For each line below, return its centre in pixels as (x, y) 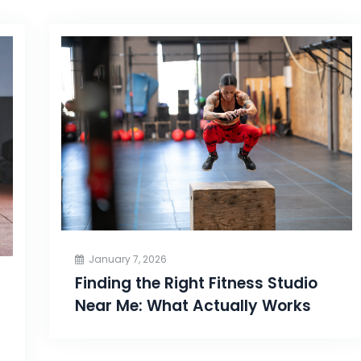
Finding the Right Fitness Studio (196, 284)
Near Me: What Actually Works (193, 306)
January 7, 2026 (127, 259)
